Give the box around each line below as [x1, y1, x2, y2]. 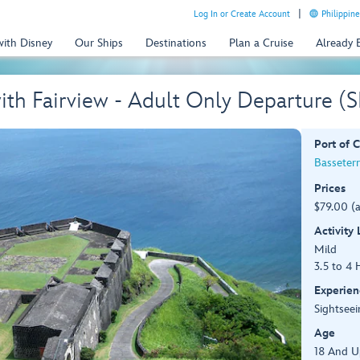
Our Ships [75, 35, 123, 50]
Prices [313, 182, 346, 195]
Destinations [145, 35, 207, 50]
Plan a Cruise [229, 35, 293, 50]
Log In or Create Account [194, 9, 290, 19]
